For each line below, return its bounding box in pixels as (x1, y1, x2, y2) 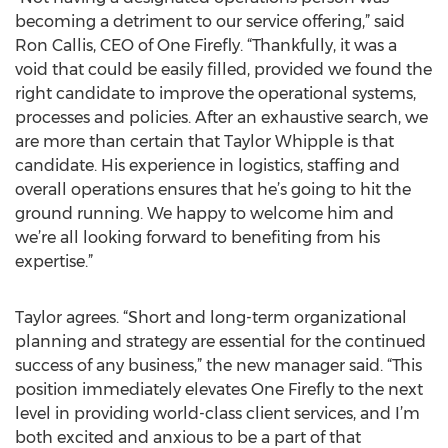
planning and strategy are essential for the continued (15, 332, 426, 351)
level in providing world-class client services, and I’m (15, 404, 420, 423)
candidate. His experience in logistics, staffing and (15, 156, 400, 175)
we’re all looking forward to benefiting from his (15, 228, 380, 247)
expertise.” (15, 252, 93, 271)
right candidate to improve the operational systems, (15, 84, 416, 103)
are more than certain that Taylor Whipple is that (15, 132, 394, 151)
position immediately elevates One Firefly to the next (15, 380, 423, 399)
